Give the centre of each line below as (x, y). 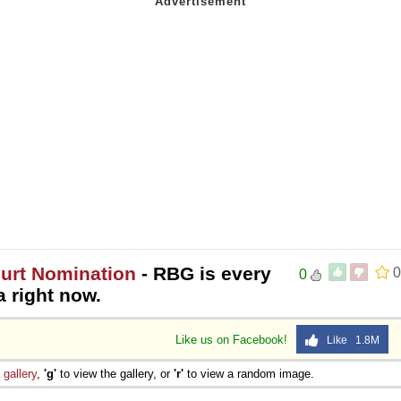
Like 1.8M (349, 340)
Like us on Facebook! (233, 339)
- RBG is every (204, 273)
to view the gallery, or (115, 373)
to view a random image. (249, 373)
